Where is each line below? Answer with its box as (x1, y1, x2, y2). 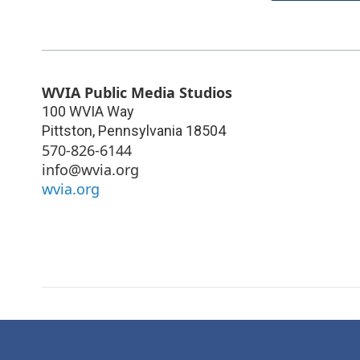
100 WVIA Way (42, 102, 134, 120)
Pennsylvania (98, 121, 182, 139)
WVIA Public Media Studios (42, 82, 232, 102)
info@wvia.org (42, 159, 139, 179)
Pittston (42, 121, 92, 139)
